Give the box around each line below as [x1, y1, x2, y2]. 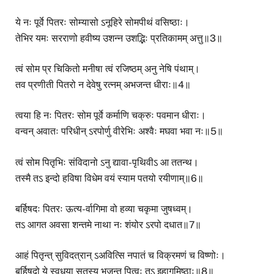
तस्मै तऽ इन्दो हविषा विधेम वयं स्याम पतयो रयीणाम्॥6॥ [15, 172, 204, 184]
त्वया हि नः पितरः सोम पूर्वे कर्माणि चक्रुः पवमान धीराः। [15, 109, 206, 122]
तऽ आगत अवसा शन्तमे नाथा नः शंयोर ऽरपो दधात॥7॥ [15, 218, 201, 231]
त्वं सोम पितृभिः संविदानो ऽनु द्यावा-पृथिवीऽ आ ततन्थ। [15, 156, 199, 168]
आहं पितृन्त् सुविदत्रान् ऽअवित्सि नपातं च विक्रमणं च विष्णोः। [15, 249, 226, 261]
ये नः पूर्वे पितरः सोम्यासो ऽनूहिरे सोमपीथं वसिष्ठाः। [15, 17, 190, 28]
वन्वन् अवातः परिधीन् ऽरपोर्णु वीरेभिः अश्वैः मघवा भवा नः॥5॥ [15, 125, 223, 138]
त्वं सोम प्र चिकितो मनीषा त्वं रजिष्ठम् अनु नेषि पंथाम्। [15, 63, 200, 75]
